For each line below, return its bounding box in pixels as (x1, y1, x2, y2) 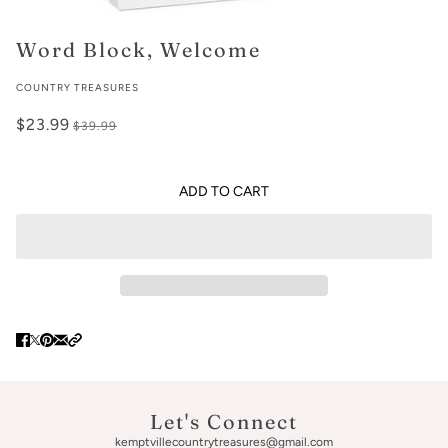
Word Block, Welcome (16, 37, 261, 63)
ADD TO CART (179, 182, 269, 200)
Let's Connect (150, 409, 298, 435)
